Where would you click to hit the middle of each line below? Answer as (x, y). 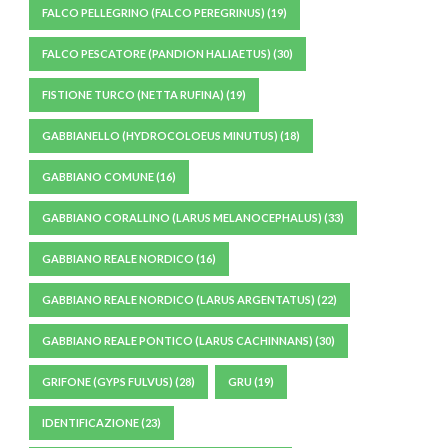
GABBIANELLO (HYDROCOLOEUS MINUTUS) (160, 135)
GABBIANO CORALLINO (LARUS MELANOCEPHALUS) (182, 217)
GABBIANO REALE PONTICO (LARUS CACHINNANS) (177, 340)
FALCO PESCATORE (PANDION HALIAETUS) (156, 53)
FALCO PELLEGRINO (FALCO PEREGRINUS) (153, 12)
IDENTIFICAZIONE (90, 422)
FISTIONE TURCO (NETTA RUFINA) (133, 94)
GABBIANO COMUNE (98, 176)
